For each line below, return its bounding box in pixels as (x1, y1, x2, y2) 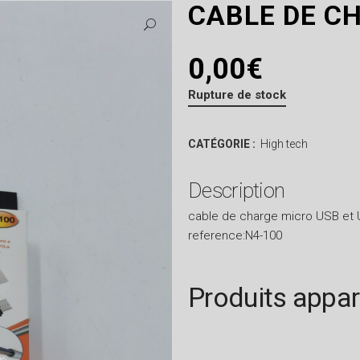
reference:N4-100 (188, 228, 282, 243)
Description (188, 178, 285, 202)
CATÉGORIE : (188, 137, 258, 150)
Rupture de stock (188, 88, 286, 102)
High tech (260, 137, 308, 150)
